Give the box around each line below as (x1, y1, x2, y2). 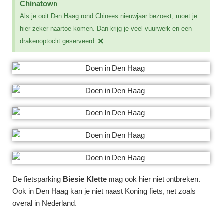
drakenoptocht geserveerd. (20, 37, 96, 45)
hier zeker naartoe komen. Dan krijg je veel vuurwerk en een (20, 24, 192, 32)
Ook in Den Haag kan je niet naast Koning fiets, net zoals (12, 186, 196, 195)
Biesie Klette (63, 174, 107, 183)
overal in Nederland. (12, 198, 77, 207)
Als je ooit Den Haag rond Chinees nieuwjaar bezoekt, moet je (20, 12, 197, 20)
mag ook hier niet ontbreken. (107, 174, 200, 183)
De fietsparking (12, 174, 63, 183)
